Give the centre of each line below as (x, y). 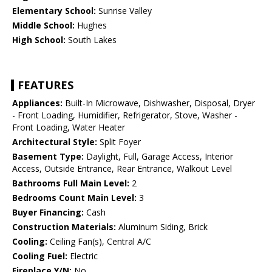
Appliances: (37, 103)
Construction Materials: (64, 227)
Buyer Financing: (48, 212)
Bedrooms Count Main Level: (74, 198)
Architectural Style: (55, 142)
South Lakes (91, 40)
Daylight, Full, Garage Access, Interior (158, 157)
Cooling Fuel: (40, 256)
